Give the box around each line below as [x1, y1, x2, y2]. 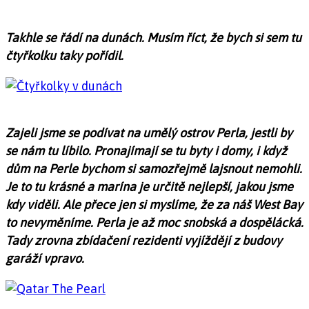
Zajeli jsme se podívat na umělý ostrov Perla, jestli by [6, 126, 292, 141]
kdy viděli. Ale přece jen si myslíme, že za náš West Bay [6, 197, 303, 212]
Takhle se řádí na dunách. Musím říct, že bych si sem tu [6, 30, 301, 46]
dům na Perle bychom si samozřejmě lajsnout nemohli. [6, 161, 302, 177]
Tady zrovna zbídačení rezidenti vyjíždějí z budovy [6, 233, 282, 248]
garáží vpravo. [6, 251, 84, 266]
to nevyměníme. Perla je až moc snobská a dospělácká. [6, 215, 303, 230]
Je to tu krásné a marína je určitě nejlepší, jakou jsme [6, 179, 293, 195]
